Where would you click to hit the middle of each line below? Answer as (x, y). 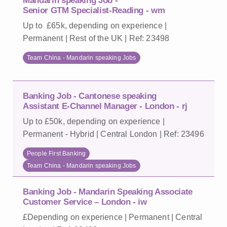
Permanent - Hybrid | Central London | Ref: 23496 (113, 134)
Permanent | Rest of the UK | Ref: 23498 (96, 38)
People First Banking (56, 154)
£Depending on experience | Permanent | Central (113, 217)
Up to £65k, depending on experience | (95, 26)
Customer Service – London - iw (85, 202)
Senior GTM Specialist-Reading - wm (94, 10)
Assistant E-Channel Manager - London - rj (105, 106)
